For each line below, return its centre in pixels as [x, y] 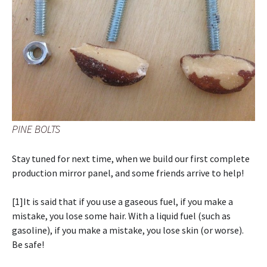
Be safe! [28, 245]
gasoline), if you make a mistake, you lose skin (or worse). [128, 230]
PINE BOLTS [36, 129]
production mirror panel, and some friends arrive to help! [128, 173]
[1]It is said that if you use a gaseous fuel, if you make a [122, 202]
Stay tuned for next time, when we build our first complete [131, 159]
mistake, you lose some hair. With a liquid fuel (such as [121, 216]
